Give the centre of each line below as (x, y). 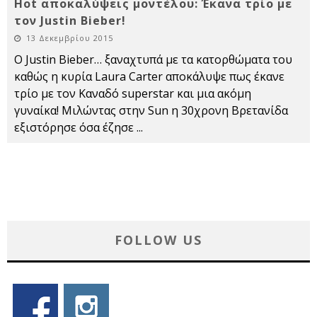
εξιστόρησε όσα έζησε (75, 127)
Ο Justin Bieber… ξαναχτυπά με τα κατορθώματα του (153, 59)
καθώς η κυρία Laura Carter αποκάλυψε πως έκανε (149, 76)
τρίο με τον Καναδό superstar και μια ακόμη (133, 93)
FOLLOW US (158, 240)
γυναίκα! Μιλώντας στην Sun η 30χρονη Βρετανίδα (151, 110)
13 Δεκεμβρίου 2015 (70, 38)
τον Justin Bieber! (70, 21)
